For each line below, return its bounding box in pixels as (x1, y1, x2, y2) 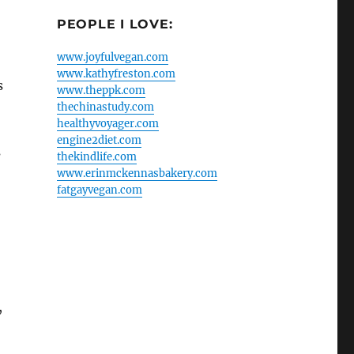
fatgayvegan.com (56, 183, 142, 197)
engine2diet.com (56, 133, 141, 147)
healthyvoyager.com (56, 116, 159, 130)
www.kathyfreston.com (56, 66, 175, 81)
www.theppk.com (56, 83, 145, 97)
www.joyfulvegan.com (56, 50, 168, 64)
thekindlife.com (56, 149, 137, 164)
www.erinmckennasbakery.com (56, 166, 217, 180)
